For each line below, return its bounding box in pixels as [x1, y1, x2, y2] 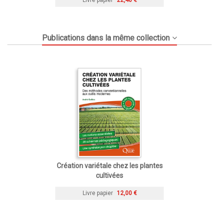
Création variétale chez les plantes [56, 161, 163, 170]
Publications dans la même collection [42, 33, 170, 43]
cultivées [96, 171, 123, 179]
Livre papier [82, 189, 113, 197]
